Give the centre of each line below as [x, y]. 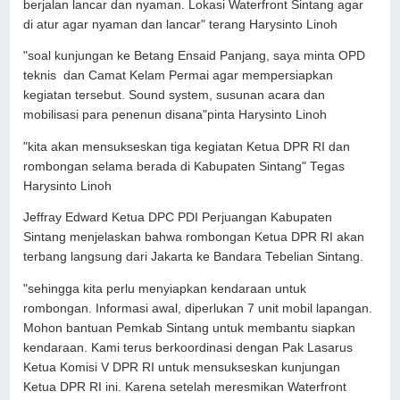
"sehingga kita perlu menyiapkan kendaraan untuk [165, 288]
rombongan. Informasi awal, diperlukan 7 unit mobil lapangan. [198, 308]
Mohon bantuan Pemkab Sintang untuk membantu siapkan [190, 328]
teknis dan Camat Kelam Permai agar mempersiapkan [179, 76]
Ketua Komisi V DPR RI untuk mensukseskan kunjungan [182, 367]
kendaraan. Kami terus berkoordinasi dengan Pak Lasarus [188, 347]
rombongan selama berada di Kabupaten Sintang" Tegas [184, 166]
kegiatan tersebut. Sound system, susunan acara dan [175, 96]
